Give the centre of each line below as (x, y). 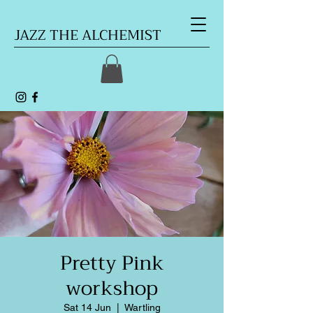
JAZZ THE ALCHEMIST (88, 35)
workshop (112, 288)
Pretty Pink (112, 263)
